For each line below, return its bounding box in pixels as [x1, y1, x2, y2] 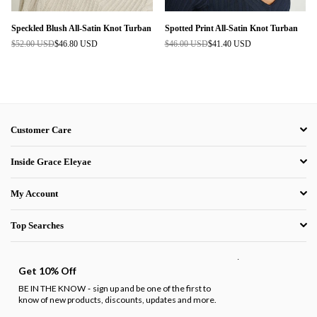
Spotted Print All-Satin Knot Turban [164, 23, 298, 34]
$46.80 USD [54, 39, 98, 50]
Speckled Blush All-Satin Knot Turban [11, 23, 151, 34]
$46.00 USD [164, 39, 208, 50]
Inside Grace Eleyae [11, 156, 91, 168]
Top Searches [11, 220, 64, 231]
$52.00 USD [11, 39, 54, 50]
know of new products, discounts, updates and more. [18, 294, 217, 306]
